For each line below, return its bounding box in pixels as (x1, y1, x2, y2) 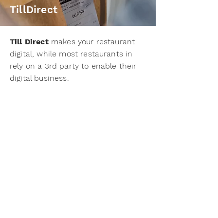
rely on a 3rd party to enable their (10, 61, 137, 71)
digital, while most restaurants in (10, 49, 133, 58)
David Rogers (10, 163, 71, 174)
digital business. (10, 73, 69, 83)
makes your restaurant (48, 37, 135, 46)
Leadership (10, 104, 84, 120)
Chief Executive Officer (10, 178, 95, 187)
